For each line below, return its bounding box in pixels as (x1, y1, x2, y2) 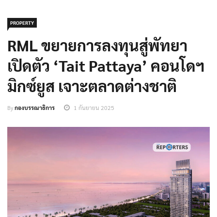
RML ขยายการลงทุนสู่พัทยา (7, 35, 187, 55)
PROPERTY (10, 19, 34, 26)
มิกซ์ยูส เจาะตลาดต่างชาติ (7, 76, 177, 96)
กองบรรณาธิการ (15, 104, 55, 112)
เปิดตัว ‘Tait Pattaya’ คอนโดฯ (7, 55, 204, 76)
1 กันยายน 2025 (74, 104, 114, 112)
